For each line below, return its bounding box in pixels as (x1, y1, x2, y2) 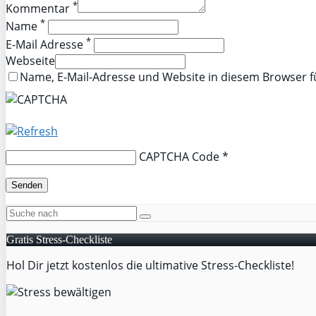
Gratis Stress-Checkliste (6, 233, 112, 246)
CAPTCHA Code (139, 149, 219, 165)
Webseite (6, 53, 55, 69)
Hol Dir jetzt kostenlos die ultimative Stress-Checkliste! (6, 257, 294, 274)
